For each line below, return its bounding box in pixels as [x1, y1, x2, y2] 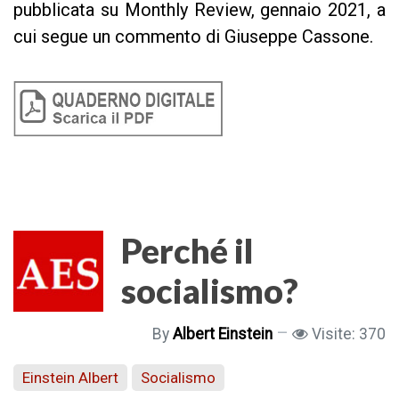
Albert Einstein [173, 325, 273, 344]
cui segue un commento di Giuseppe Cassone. [13, 25, 373, 47]
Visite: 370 [312, 325, 386, 344]
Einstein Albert [22, 368, 118, 387]
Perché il [121, 230, 254, 272]
